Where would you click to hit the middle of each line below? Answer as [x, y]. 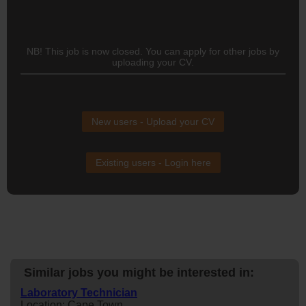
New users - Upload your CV [153, 121]
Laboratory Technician [79, 292]
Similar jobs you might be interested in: [139, 272]
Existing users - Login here [153, 162]
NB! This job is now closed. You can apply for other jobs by [153, 51]
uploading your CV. [153, 62]
